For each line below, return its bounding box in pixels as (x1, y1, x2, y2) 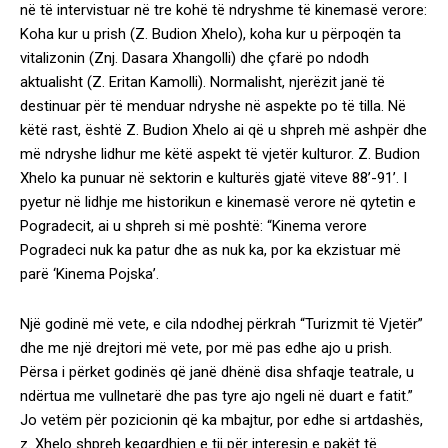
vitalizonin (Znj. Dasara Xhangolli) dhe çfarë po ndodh (20, 49, 369, 67)
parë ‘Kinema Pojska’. (20, 265, 159, 283)
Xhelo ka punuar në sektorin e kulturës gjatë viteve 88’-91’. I (20, 169, 407, 187)
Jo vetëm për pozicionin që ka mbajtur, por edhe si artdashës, (20, 411, 423, 429)
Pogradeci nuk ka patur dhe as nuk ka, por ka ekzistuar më (20, 241, 401, 259)
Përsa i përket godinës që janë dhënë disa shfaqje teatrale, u (20, 363, 414, 381)
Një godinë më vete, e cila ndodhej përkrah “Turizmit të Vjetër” (20, 315, 423, 333)
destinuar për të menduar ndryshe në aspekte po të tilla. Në (20, 97, 406, 115)
